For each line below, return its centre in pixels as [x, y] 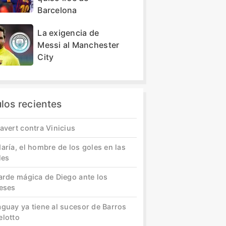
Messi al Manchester [78, 45]
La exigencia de [68, 33]
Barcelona [57, 10]
